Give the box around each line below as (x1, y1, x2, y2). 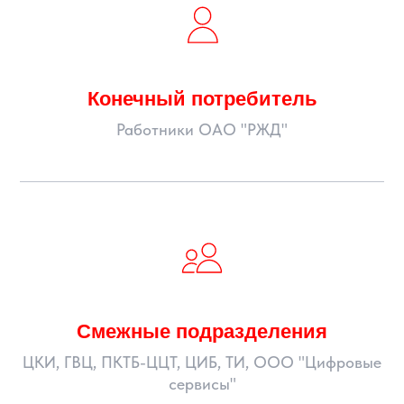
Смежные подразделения (77, 320, 327, 343)
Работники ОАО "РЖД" (116, 120, 288, 139)
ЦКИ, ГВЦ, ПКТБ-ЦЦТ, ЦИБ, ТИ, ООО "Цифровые (23, 353, 381, 372)
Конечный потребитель (87, 87, 317, 110)
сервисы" (168, 374, 236, 393)
